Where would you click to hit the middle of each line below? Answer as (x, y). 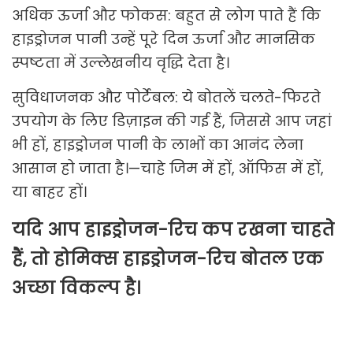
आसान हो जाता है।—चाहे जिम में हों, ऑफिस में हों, (168, 169)
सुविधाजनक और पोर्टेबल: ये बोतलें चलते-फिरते (166, 98)
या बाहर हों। (49, 192)
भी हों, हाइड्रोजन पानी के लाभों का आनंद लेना (158, 145)
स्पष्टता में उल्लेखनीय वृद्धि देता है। (121, 63)
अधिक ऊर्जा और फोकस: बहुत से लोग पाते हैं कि (166, 16)
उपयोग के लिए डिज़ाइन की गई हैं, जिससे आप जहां (172, 121)
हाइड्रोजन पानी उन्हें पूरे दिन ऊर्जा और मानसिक (163, 39)
